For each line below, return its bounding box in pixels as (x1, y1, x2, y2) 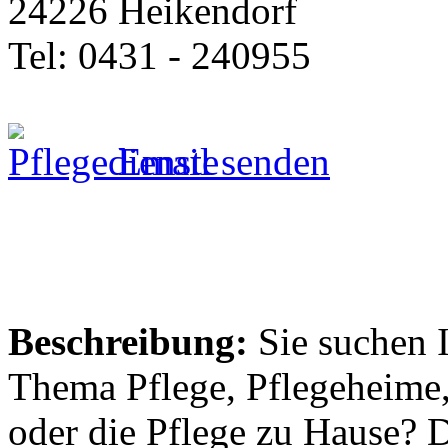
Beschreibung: (8, 319, 248, 363)
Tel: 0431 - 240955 (8, 33, 311, 77)
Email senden (108, 139, 330, 183)
